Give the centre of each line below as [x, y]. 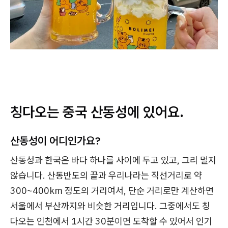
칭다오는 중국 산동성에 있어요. [97, 111]
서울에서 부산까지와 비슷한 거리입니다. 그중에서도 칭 [110, 206]
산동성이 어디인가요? [55, 140]
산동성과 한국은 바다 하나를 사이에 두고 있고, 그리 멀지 [113, 160]
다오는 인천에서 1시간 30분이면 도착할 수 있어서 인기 [111, 221]
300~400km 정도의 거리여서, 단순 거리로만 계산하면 [112, 190]
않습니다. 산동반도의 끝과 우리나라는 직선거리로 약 [106, 175]
